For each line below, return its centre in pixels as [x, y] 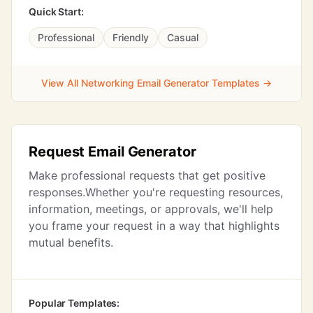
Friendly [131, 37]
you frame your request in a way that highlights [154, 226]
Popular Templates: [74, 303]
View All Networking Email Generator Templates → [156, 83]
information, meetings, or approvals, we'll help [151, 209]
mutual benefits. [71, 242]
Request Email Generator [112, 152]
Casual [183, 37]
